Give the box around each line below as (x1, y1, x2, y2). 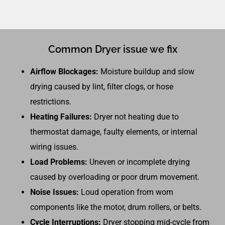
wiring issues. (30, 142, 78, 152)
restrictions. (30, 96, 71, 106)
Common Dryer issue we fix (48, 43, 177, 55)
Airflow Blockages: (30, 66, 98, 76)
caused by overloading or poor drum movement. (30, 172, 199, 182)
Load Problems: (30, 157, 87, 167)
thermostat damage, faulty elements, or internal (30, 127, 197, 137)
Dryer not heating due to (92, 111, 179, 122)
